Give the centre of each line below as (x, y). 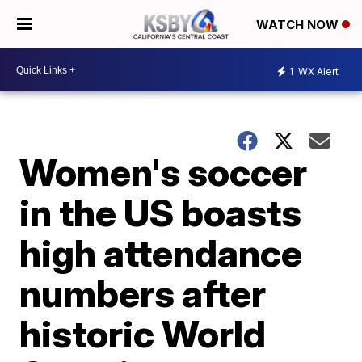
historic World (143, 334)
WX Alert (317, 71)
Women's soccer (164, 172)
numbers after (143, 293)
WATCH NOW (299, 25)
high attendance (161, 253)
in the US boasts (161, 213)
